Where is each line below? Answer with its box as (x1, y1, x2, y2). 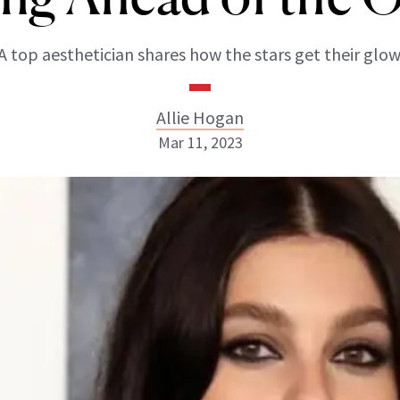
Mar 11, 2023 (157, 132, 243, 153)
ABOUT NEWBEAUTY (35, 320, 174, 333)
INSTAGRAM (141, 238, 226, 255)
